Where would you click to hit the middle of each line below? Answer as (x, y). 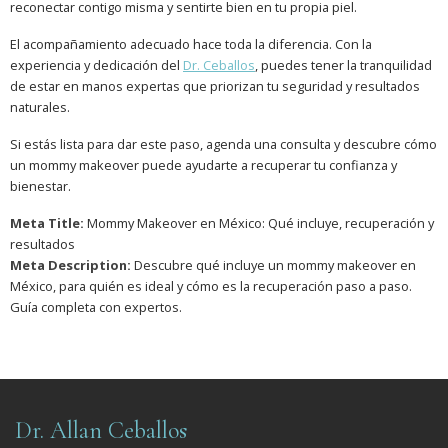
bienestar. (40, 186)
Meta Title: (47, 223)
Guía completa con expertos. (96, 307)
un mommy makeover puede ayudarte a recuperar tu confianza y (203, 165)
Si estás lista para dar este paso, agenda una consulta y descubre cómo (223, 144)
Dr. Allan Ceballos (101, 431)
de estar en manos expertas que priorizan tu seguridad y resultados (215, 86)
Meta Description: (70, 265)
